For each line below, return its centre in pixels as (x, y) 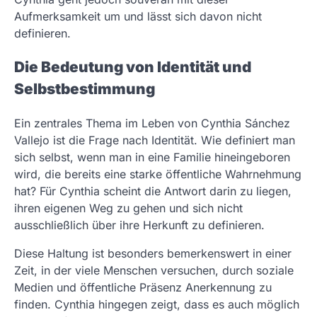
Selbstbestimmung (85, 89)
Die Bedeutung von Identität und (133, 67)
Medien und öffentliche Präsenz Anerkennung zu (143, 288)
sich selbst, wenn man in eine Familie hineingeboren (152, 157)
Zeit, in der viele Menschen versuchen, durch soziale (154, 271)
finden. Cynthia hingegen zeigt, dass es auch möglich (157, 305)
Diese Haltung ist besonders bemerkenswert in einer (153, 254)
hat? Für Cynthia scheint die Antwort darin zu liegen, (153, 191)
